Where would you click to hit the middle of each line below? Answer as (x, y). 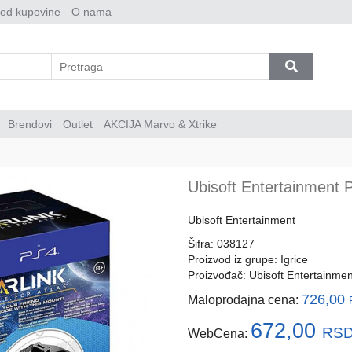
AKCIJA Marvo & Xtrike (160, 124)
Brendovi (30, 124)
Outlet (78, 124)
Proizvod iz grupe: (233, 259)
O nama (92, 12)
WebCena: (218, 333)
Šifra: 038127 (221, 243)
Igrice (293, 259)
